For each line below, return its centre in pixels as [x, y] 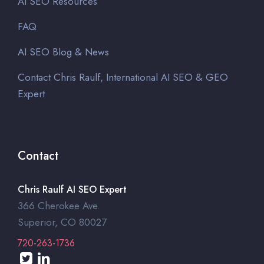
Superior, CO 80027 [62, 222]
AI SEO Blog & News [63, 52]
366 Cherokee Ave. [59, 206]
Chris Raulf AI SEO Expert [72, 189]
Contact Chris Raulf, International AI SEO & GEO [123, 77]
